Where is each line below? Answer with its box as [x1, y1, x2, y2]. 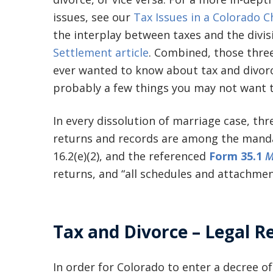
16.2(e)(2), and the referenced [53, 149, 209, 163]
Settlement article [53, 45, 149, 60]
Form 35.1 [209, 149, 265, 163]
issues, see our [53, 10, 133, 24]
